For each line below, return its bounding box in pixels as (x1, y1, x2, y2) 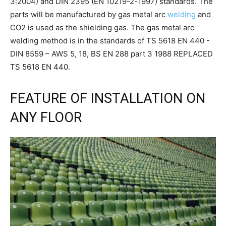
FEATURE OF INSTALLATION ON (10, 90, 205, 106)
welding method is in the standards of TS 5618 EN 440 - (10, 35, 210, 45)
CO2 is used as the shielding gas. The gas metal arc (10, 22, 194, 32)
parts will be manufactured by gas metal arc (10, 9, 167, 19)
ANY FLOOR (10, 109, 82, 126)
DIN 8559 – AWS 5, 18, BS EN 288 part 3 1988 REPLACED (10, 48, 213, 59)
